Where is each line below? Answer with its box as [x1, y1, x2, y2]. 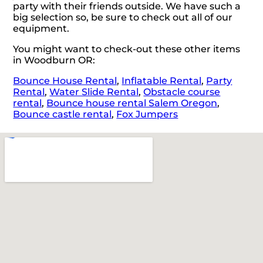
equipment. [13, 22, 70, 34]
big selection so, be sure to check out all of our [13, 11, 233, 23]
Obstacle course [143, 86, 221, 97]
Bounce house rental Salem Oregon [46, 97, 218, 109]
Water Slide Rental [49, 86, 139, 97]
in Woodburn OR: [13, 54, 96, 66]
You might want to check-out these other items [13, 43, 241, 55]
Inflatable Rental [122, 75, 202, 86]
